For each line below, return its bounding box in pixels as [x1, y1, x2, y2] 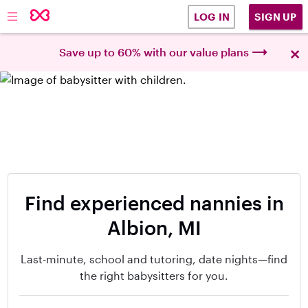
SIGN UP [254, 10, 297, 23]
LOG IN [193, 11, 230, 23]
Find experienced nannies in [24, 192, 284, 214]
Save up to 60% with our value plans [59, 45, 249, 58]
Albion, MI [107, 217, 201, 239]
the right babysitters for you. [80, 269, 228, 282]
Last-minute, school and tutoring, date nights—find [21, 252, 287, 265]
